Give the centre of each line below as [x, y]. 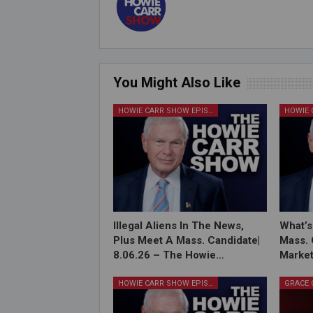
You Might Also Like [177, 83]
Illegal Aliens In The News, [179, 226]
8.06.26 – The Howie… [169, 255]
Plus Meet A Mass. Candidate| [187, 241]
